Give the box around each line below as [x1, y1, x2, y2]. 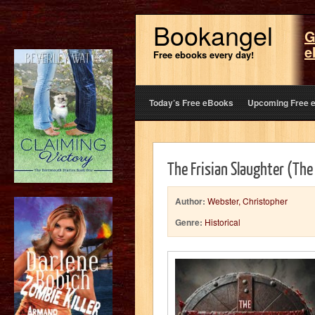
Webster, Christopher [207, 195, 288, 207]
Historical [205, 216, 240, 228]
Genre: [175, 216, 202, 229]
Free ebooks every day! [153, 48, 254, 61]
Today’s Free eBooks [149, 96, 233, 109]
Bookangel [153, 17, 273, 53]
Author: [175, 195, 205, 207]
